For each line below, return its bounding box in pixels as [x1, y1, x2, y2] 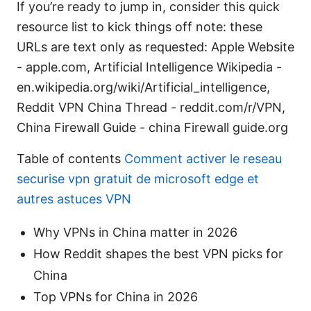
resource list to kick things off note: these [17, 19, 262, 34]
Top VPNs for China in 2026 [33, 289, 198, 304]
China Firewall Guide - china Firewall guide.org [17, 119, 288, 135]
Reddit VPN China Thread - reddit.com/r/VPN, [17, 99, 285, 115]
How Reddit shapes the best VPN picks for [33, 246, 283, 261]
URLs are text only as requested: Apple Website [17, 39, 294, 54]
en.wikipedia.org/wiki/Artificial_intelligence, [17, 79, 270, 94]
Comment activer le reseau [124, 151, 282, 166]
